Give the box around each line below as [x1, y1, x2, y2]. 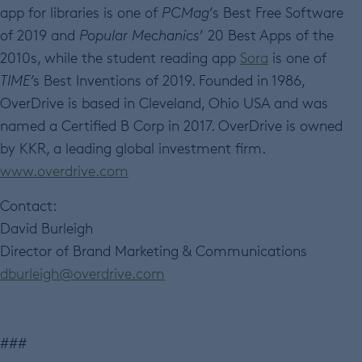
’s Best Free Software [209, 3, 343, 22]
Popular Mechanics [79, 26, 200, 44]
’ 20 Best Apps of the [200, 26, 334, 44]
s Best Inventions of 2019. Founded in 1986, [33, 71, 305, 90]
